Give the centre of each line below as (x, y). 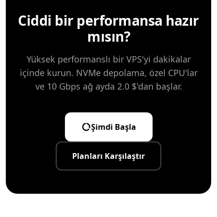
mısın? (108, 36)
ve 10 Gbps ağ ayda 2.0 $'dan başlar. (108, 86)
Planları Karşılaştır (108, 156)
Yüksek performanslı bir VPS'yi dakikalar (108, 59)
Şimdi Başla (113, 127)
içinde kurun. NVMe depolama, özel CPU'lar (108, 73)
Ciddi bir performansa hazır (108, 20)
